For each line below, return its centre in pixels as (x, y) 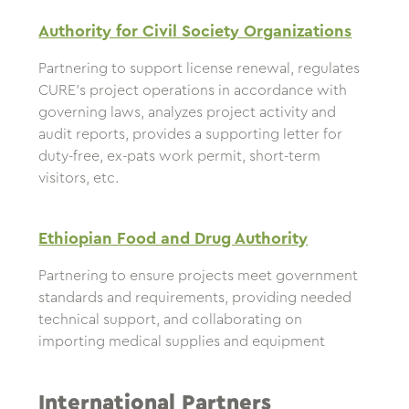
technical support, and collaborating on (171, 320)
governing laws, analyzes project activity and (188, 113)
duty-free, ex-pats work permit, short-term (180, 157)
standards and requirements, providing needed (195, 298)
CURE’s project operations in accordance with (193, 91)
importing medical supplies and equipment (182, 342)
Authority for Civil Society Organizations (195, 31)
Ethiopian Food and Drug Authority (173, 239)
